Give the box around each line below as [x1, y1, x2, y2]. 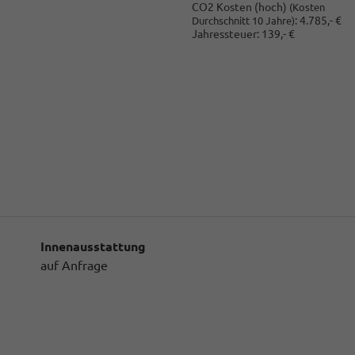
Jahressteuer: [191, 28, 259, 41]
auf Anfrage [40, 258, 108, 273]
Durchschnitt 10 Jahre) [191, 15, 295, 27]
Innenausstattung [40, 239, 146, 254]
